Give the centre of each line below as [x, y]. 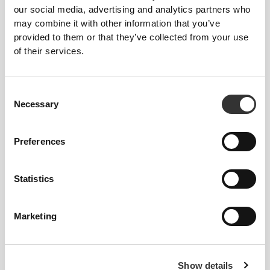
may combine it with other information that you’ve [117, 24]
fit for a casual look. [73, 236]
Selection [23, 107]
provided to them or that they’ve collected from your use [131, 37]
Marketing [35, 216]
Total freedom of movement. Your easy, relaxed [132, 221]
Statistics [33, 179]
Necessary [36, 104]
